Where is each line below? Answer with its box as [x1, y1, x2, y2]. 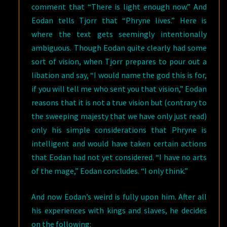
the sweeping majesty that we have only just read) [31, 111, 207, 121]
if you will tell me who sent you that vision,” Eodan [31, 84, 207, 94]
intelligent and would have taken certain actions [31, 138, 207, 148]
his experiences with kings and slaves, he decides [31, 205, 207, 215]
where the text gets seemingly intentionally [31, 29, 207, 39]
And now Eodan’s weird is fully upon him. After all [31, 192, 207, 202]
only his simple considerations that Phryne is [31, 125, 207, 135]
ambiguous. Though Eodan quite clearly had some [31, 43, 207, 53]
